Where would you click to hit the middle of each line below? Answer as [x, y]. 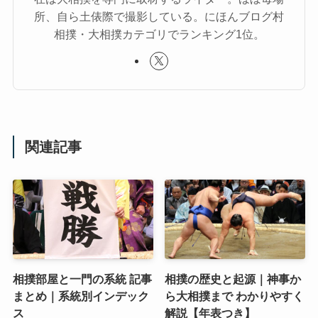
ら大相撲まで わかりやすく [235, 296]
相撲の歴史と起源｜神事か [233, 279]
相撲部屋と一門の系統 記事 [82, 279]
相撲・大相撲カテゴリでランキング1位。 [159, 34]
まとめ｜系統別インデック [81, 296]
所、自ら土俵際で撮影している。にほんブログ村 [159, 17]
